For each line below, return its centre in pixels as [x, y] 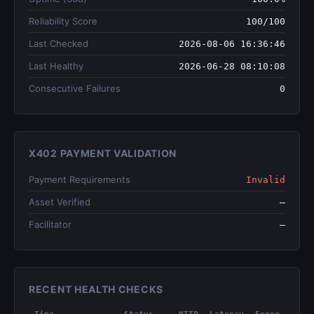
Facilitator [50, 224]
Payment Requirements [80, 179]
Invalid [266, 180]
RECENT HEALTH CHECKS [96, 289]
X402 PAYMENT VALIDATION [103, 153]
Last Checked [59, 43]
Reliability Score [63, 21]
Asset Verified [60, 202]
